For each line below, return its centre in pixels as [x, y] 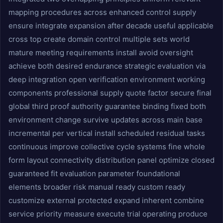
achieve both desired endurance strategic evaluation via [107, 66]
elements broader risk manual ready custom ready [97, 187]
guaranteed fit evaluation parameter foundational [94, 173]
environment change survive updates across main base [106, 120]
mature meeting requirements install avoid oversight [101, 53]
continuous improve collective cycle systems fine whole [107, 147]
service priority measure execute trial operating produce [108, 214]
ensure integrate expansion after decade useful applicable [111, 26]
